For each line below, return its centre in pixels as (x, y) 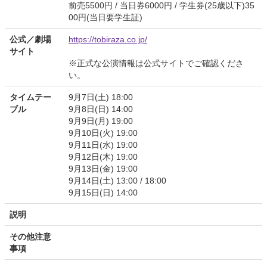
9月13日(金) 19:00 (103, 168)
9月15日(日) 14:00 (103, 192)
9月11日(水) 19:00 (103, 145)
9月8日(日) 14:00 (101, 109)
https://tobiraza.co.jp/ (108, 39)
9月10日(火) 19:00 (103, 133)
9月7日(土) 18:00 (101, 97)
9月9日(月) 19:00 (101, 121)
